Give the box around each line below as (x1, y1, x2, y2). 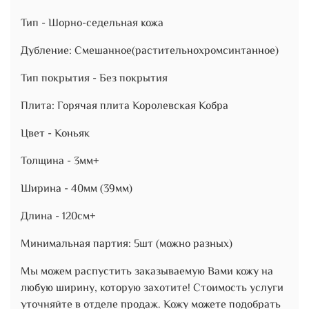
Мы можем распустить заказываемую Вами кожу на (21, 263, 273, 281)
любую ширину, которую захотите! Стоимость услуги (21, 280, 283, 298)
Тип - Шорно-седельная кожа (21, 15, 163, 33)
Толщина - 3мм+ (21, 153, 99, 171)
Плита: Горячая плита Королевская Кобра (21, 98, 228, 116)
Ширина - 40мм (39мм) (21, 181, 132, 199)
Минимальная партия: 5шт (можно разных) (21, 236, 232, 254)
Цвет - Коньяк (21, 126, 90, 143)
